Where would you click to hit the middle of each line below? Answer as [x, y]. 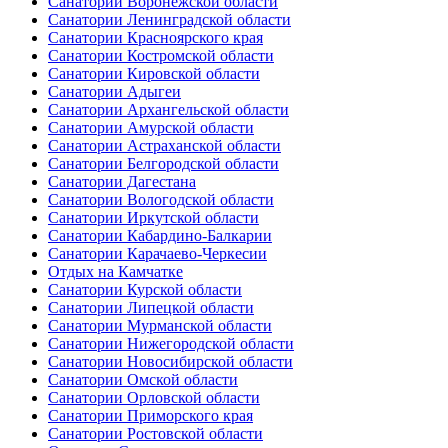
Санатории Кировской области [154, 74]
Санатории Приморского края [150, 416]
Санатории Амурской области [151, 128]
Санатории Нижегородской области [171, 344]
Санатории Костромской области [161, 56]
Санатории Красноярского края [155, 38]
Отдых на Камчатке [115, 272]
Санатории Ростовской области [155, 434]
